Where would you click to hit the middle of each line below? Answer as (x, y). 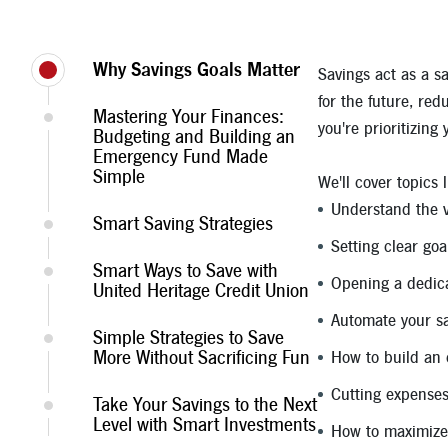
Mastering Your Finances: (188, 118)
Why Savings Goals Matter (196, 71)
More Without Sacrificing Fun (201, 359)
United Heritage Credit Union (201, 292)
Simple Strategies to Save (188, 339)
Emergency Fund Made (180, 158)
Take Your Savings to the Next (205, 406)
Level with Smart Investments (204, 426)
